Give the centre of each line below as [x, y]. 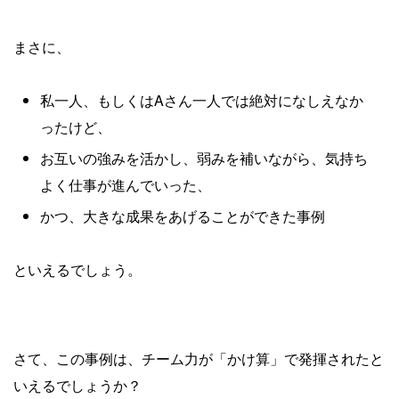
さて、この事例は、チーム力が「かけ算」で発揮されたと [199, 358]
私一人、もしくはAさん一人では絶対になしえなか [202, 100]
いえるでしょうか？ [77, 385]
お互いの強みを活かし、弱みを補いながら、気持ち [204, 158]
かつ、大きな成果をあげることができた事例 [183, 216]
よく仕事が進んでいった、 [126, 184]
